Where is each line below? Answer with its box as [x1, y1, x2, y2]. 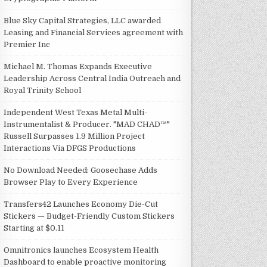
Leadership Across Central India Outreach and [4, 73, 181, 83]
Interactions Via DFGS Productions [4, 143, 136, 153]
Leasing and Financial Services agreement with [4, 27, 184, 37]
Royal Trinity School [4, 85, 82, 95]
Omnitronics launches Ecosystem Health [4, 245, 159, 254]
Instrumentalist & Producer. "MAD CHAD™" [4, 119, 170, 129]
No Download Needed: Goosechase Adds [4, 165, 158, 175]
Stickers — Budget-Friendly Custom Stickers [4, 211, 175, 221]
